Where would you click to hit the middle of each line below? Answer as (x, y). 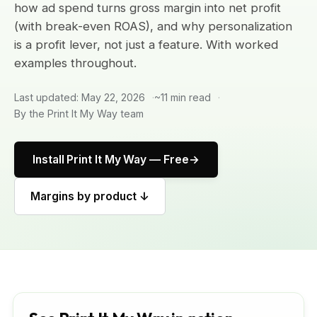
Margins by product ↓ (90, 196)
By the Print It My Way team (79, 114)
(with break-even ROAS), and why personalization (153, 26)
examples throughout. (75, 63)
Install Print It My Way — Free (111, 160)
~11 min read (183, 97)
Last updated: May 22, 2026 (80, 97)
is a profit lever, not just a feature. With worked (146, 45)
